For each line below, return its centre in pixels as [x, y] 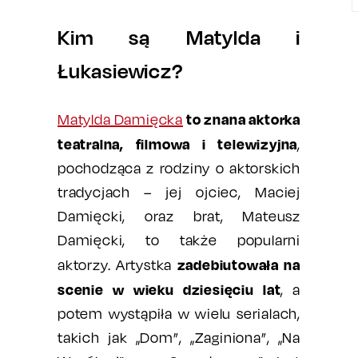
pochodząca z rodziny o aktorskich [179, 168]
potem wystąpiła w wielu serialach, [179, 314]
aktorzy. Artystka [117, 265]
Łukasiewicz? [120, 71]
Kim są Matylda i [179, 37]
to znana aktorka [241, 119]
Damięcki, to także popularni [179, 240]
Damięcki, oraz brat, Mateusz [179, 216]
